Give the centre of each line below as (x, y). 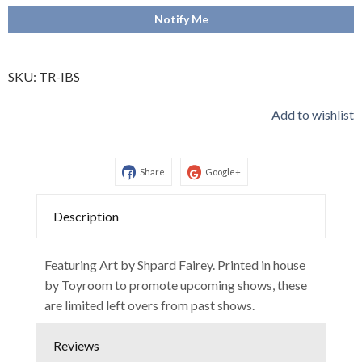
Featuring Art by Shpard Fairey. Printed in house (175, 265)
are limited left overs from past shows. (149, 305)
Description (86, 217)
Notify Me (181, 19)
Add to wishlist (313, 115)
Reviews (76, 346)
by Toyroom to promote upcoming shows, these (176, 285)
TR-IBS (59, 76)
